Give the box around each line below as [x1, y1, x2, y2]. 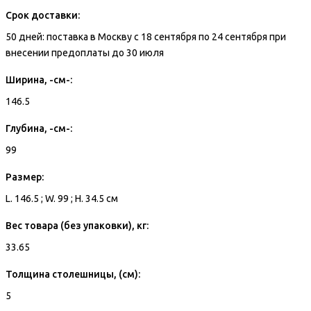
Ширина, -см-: [6, 74, 72, 85]
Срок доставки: [6, 9, 80, 21]
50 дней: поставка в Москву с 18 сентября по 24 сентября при [6, 31, 286, 42]
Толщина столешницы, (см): [6, 268, 140, 280]
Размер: [6, 171, 44, 183]
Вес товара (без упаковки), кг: [6, 219, 149, 231]
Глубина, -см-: [6, 122, 72, 134]
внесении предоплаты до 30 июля [6, 47, 164, 58]
